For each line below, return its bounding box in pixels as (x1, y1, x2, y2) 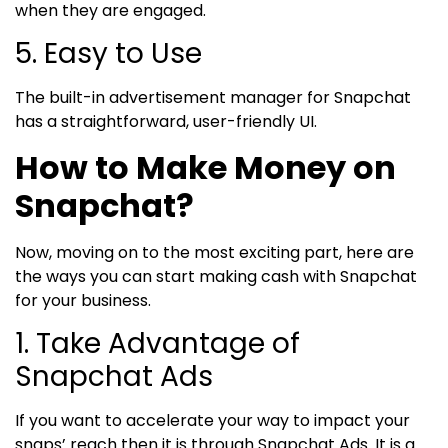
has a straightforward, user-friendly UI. (15, 110, 321, 134)
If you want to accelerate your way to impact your (15, 408, 410, 432)
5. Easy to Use (15, 34, 202, 74)
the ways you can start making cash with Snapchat (15, 264, 417, 288)
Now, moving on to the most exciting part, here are (15, 240, 414, 264)
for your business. (15, 288, 159, 312)
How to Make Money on (15, 144, 396, 190)
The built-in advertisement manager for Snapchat (15, 86, 411, 110)
